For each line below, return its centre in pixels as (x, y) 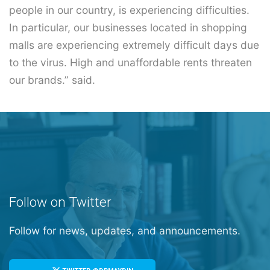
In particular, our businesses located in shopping (128, 28)
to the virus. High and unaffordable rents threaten (130, 63)
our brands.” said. (52, 80)
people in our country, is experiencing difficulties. (129, 10)
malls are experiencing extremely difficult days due (134, 45)
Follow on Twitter (60, 202)
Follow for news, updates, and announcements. (125, 231)
